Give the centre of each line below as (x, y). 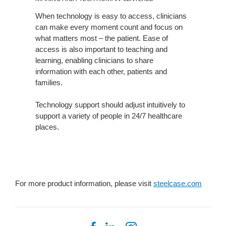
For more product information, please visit (84, 184)
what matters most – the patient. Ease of (102, 38)
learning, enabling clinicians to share (94, 61)
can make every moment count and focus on (109, 27)
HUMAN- (31, 18)
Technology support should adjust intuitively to (110, 105)
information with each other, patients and (101, 72)
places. (47, 127)
